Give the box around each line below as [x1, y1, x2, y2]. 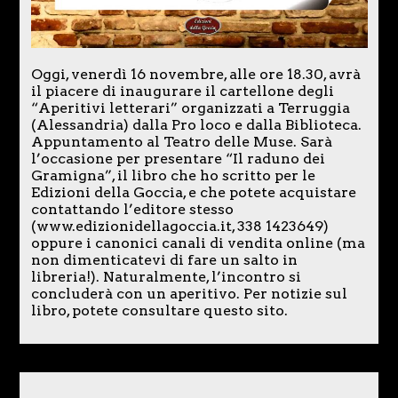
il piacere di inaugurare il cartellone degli [30, 83, 334, 100]
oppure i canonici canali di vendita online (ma [30, 235, 365, 252]
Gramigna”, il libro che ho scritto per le [30, 167, 315, 185]
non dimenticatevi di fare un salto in [30, 251, 298, 269]
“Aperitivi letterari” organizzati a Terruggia [30, 99, 350, 117]
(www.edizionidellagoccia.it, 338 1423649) [30, 218, 329, 235]
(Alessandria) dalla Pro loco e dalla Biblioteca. [30, 116, 362, 134]
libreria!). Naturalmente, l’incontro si [30, 268, 301, 286]
